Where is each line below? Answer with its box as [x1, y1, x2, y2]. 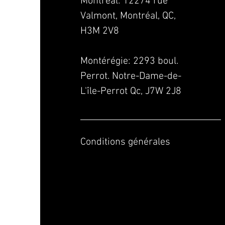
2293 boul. [133, 55, 178, 68]
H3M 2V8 [80, 25, 119, 38]
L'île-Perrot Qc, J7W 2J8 [80, 85, 181, 98]
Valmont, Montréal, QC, [80, 10, 176, 23]
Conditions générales [80, 136, 170, 149]
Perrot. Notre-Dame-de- [80, 70, 181, 83]
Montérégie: [80, 55, 133, 68]
